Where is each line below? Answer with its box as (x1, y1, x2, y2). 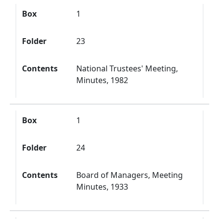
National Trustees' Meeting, (76, 63, 178, 74)
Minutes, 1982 (76, 75, 129, 86)
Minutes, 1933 (76, 181, 129, 192)
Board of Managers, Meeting (76, 170, 183, 180)
